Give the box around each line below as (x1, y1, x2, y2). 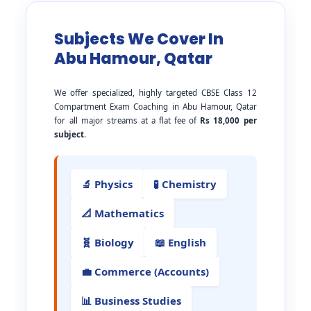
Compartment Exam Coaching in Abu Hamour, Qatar (54, 101, 257, 112)
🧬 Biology (81, 235, 135, 250)
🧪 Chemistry (153, 177, 217, 192)
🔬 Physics (81, 177, 133, 192)
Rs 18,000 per (200, 115, 257, 126)
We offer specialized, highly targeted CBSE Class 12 (54, 87, 257, 99)
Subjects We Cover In (54, 28, 224, 51)
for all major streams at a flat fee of (54, 115, 201, 126)
